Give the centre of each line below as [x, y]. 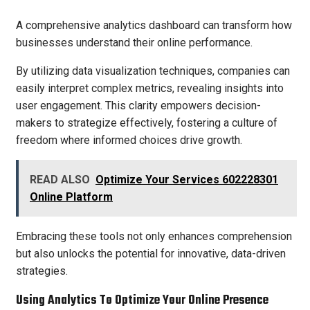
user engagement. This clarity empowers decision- [138, 105]
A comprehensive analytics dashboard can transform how [154, 25]
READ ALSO [60, 179]
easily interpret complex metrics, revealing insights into [150, 88]
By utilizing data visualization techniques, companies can [153, 71]
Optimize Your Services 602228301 [187, 179]
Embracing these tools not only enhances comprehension [154, 236]
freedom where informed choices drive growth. [129, 140]
